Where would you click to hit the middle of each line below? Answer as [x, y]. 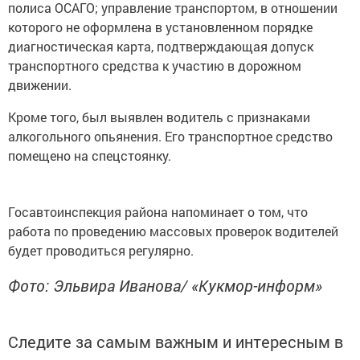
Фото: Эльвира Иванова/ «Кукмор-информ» [165, 286]
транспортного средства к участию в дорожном [155, 66]
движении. [40, 85]
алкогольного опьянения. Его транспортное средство [170, 137]
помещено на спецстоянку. [91, 156]
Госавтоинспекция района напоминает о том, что [158, 212]
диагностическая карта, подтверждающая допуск [161, 47]
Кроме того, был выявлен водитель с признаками [159, 117]
